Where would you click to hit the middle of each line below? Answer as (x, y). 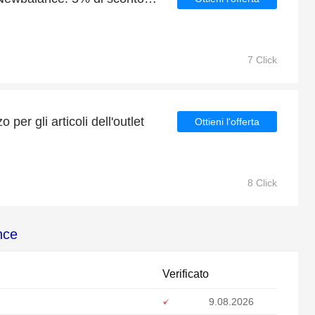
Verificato (186, 274)
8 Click (262, 183)
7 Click (262, 60)
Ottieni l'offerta (227, 122)
